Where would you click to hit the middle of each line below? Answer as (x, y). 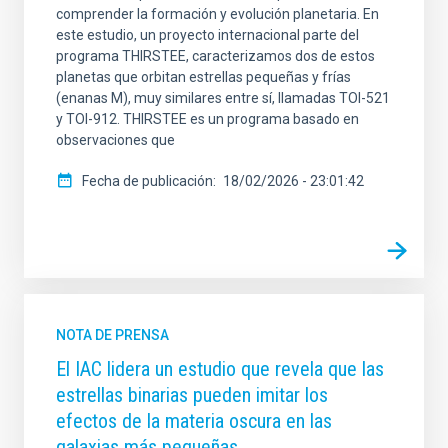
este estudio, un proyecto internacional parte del (207, 35)
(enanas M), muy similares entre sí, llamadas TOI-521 (223, 98)
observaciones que (115, 140)
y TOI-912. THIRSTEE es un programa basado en (207, 119)
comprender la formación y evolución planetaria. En (217, 14)
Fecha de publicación (147, 181)
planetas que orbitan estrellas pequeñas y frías (203, 77)
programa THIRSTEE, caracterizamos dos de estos (215, 56)
